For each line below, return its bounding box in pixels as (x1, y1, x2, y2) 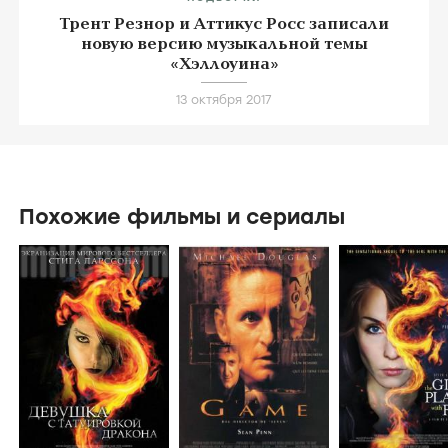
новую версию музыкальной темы (80, 282, 368, 305)
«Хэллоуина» (169, 302, 279, 325)
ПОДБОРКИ (186, 240, 262, 254)
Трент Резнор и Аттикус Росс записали (59, 262, 389, 285)
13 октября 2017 (176, 342, 272, 357)
